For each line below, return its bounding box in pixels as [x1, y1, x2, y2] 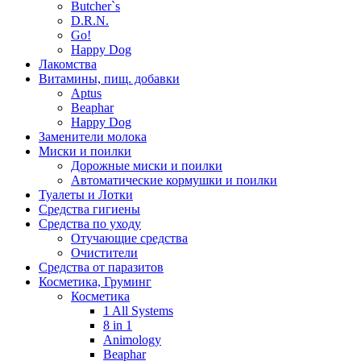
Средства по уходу [39, 217, 141, 231]
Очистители [71, 246, 138, 260]
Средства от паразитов [39, 260, 164, 275]
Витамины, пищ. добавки [39, 72, 180, 86]
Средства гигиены [39, 202, 140, 217]
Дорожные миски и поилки [71, 159, 222, 173]
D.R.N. [71, 14, 109, 28]
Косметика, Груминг [39, 275, 151, 289]
